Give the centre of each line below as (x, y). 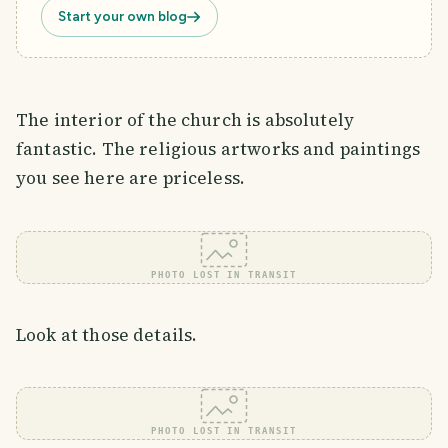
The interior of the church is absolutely (185, 120)
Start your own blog (122, 16)
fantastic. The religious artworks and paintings (218, 149)
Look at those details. (107, 335)
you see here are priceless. (131, 178)
